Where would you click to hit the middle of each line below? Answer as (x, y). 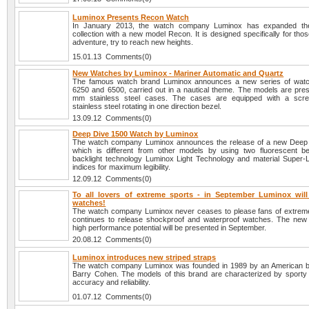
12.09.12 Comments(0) (112, 179)
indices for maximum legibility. (122, 167)
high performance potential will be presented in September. (170, 228)
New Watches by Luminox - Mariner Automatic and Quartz (178, 73)
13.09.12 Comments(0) (112, 118)
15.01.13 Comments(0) (112, 57)
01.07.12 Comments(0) (112, 297)
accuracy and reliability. (112, 282)
